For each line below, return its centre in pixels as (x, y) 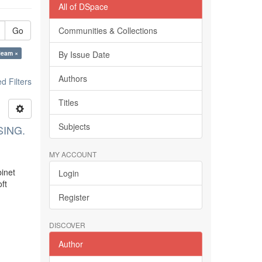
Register (74, 197)
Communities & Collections (108, 30)
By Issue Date (84, 54)
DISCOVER (67, 225)
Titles (68, 102)
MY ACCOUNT (73, 154)
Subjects (74, 126)
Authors (73, 78)
